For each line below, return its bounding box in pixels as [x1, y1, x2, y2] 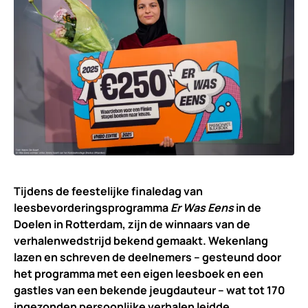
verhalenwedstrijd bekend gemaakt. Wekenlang [14, 233, 268, 249]
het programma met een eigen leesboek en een [14, 266, 263, 282]
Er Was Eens [170, 200, 236, 216]
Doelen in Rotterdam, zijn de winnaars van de [14, 217, 250, 232]
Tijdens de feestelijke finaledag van [14, 184, 203, 199]
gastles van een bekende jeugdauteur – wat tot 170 [14, 283, 285, 298]
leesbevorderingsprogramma [14, 200, 170, 216]
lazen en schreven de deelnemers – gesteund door [14, 250, 281, 265]
